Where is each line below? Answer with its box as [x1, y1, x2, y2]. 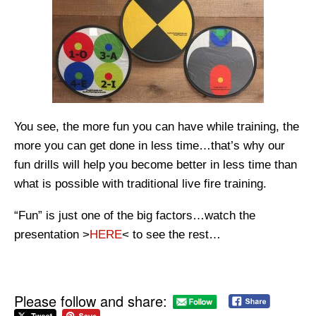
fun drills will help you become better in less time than [14, 157, 297, 171]
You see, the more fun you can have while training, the [14, 119, 299, 133]
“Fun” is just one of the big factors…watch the [14, 209, 255, 223]
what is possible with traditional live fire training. [14, 176, 267, 190]
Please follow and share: [14, 290, 167, 311]
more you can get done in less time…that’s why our [14, 138, 285, 152]
